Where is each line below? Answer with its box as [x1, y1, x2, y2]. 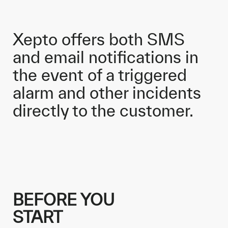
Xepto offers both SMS [13, 30, 185, 48]
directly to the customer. [13, 101, 193, 120]
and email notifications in [13, 48, 198, 66]
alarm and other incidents [13, 83, 201, 102]
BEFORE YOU [13, 190, 115, 209]
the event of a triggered [13, 66, 187, 84]
